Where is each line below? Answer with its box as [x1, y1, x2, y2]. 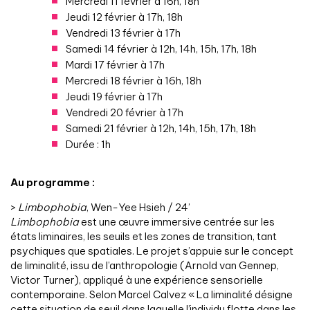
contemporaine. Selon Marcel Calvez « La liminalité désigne [10, 288, 293, 302]
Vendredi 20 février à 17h [66, 106, 183, 120]
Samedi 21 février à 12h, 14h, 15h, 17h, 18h [66, 122, 256, 136]
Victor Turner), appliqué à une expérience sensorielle [10, 273, 263, 287]
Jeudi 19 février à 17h [66, 90, 163, 104]
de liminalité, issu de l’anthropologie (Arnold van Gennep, [10, 259, 279, 273]
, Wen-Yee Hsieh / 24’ [86, 201, 190, 215]
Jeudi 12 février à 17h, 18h [66, 10, 183, 24]
